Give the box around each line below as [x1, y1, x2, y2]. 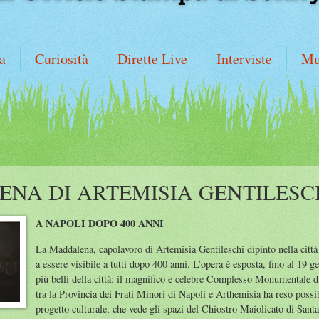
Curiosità [35, 49, 88, 68]
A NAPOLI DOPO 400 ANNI [36, 216, 164, 231]
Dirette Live [117, 49, 187, 68]
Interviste [216, 49, 272, 68]
